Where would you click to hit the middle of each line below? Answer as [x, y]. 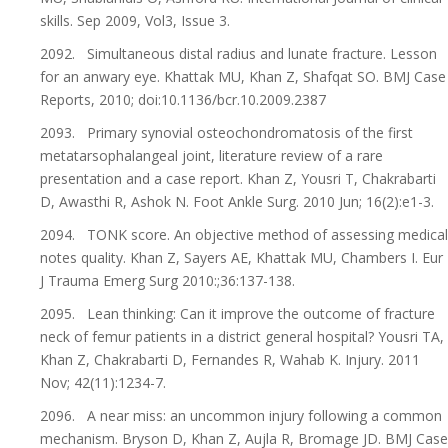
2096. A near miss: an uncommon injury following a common [241, 415]
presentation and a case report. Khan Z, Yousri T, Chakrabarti [238, 178]
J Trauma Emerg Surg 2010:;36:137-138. [167, 280]
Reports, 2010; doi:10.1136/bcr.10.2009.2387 [183, 99]
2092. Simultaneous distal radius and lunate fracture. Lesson [238, 53]
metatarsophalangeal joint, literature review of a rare [211, 155]
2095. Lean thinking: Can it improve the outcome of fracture [237, 313]
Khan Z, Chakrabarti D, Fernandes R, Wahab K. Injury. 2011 [230, 359]
